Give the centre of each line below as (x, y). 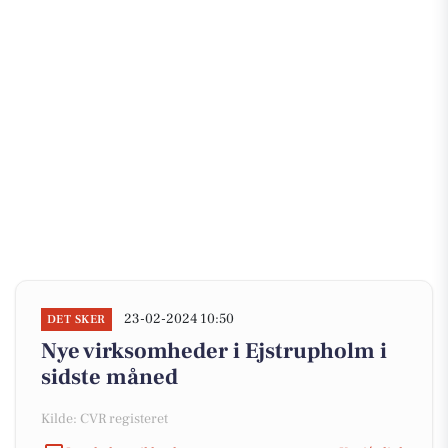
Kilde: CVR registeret (104, 419)
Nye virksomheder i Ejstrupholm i (214, 351)
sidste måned (109, 377)
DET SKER (76, 319)
